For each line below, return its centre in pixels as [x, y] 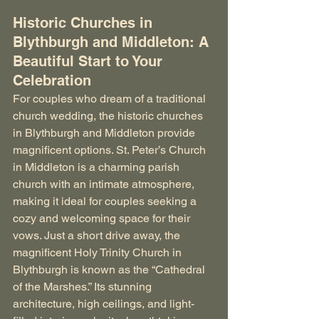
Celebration [52, 80]
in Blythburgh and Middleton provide [105, 132]
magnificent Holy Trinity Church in [99, 252]
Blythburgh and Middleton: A [113, 42]
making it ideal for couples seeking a [106, 201]
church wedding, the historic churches [109, 115]
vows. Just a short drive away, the [98, 235]
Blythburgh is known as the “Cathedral [110, 269]
